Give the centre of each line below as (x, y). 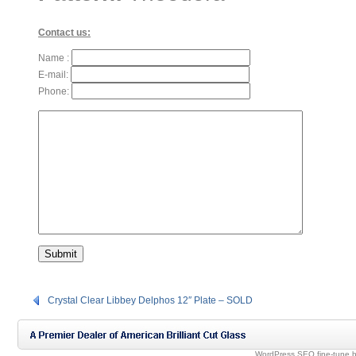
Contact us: (64, 33)
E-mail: (54, 75)
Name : (55, 58)
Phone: (55, 91)
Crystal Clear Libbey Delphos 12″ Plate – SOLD (150, 300)
